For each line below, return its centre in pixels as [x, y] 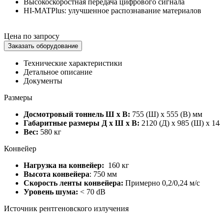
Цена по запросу [32, 36]
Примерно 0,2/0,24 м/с [163, 183]
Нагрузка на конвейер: [65, 165]
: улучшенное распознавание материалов [133, 11]
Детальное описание [58, 72]
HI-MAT [37, 11]
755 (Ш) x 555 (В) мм [167, 114]
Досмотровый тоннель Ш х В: [77, 114]
